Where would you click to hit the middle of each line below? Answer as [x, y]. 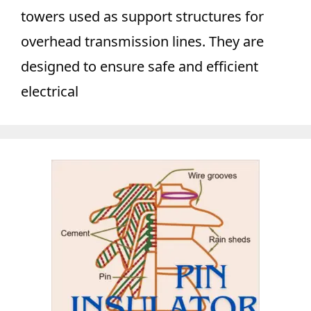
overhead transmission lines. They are [142, 41]
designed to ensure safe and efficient [140, 66]
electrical [50, 91]
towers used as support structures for [142, 16]
